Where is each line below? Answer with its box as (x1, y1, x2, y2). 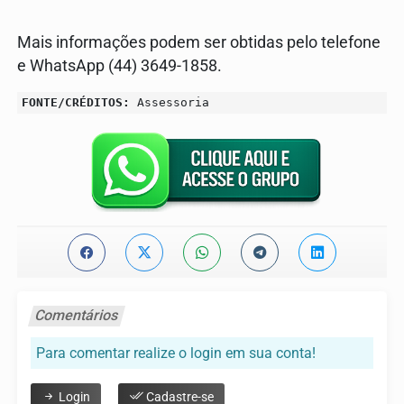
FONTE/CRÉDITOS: (22, 95, 130, 109)
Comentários (32, 306, 121, 324)
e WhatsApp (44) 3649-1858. (17, 56, 222, 75)
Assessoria (130, 95, 209, 109)
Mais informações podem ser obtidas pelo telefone (17, 32, 381, 51)
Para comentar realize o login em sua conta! (36, 344, 316, 362)
